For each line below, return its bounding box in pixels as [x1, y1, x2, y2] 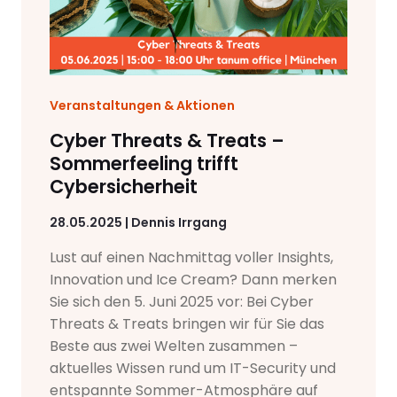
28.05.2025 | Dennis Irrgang [50, 214, 227, 231]
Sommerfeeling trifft [50, 151, 238, 176]
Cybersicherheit [50, 174, 202, 199]
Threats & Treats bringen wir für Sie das [50, 314, 324, 334]
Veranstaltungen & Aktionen [50, 97, 235, 114]
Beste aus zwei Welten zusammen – [50, 336, 298, 356]
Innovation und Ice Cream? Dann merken [50, 269, 337, 290]
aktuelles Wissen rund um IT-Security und [50, 358, 336, 378]
